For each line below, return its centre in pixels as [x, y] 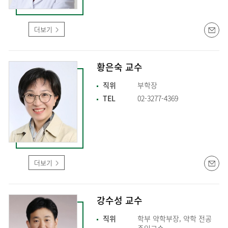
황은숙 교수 [120, 67]
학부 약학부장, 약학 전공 [175, 219]
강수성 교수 [120, 201]
